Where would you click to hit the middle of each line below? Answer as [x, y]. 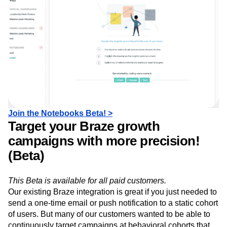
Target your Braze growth [84, 150]
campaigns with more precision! [104, 164]
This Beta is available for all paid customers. [87, 204]
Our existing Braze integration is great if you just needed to [112, 215]
